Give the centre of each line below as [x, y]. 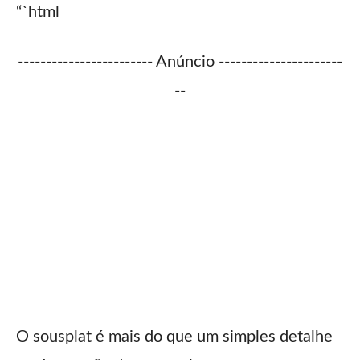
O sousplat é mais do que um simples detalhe [174, 337]
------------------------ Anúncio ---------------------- [180, 62]
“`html [38, 12]
